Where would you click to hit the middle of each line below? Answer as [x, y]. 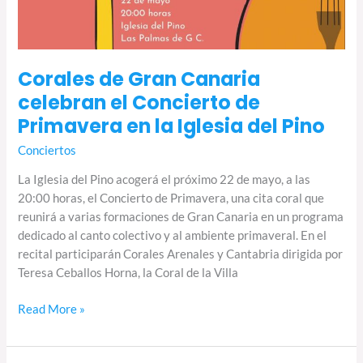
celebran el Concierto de [139, 102]
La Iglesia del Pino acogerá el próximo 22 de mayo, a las [164, 180]
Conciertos [47, 150]
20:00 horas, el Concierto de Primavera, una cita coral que [171, 199]
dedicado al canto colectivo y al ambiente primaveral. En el [173, 236]
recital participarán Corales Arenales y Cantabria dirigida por [181, 254]
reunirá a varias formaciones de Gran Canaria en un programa [181, 217]
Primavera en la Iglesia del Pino [172, 126]
